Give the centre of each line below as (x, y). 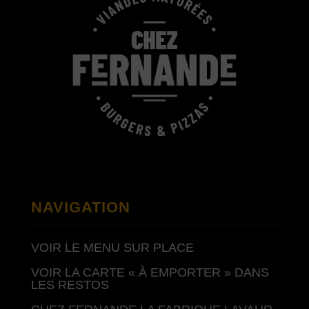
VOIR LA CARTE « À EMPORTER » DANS (150, 272)
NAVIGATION (80, 207)
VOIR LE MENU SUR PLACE (112, 248)
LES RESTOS (70, 285)
